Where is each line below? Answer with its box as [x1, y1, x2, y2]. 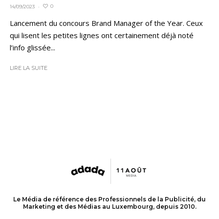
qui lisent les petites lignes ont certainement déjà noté [10, 30, 194, 40]
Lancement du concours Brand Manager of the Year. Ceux [10, 18, 203, 28]
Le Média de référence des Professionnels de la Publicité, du [13, 195, 206, 203]
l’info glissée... [10, 42, 55, 52]
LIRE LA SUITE [10, 64, 47, 71]
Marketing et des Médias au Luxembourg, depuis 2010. [22, 202, 197, 210]
